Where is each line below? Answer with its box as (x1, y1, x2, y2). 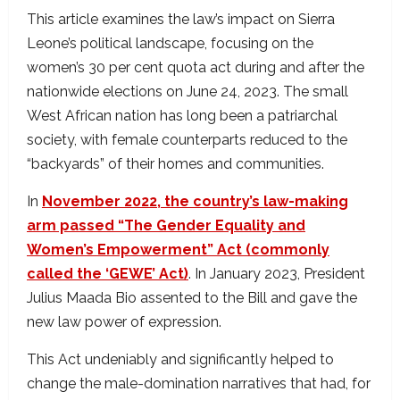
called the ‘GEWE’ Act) (27, 265, 188, 283)
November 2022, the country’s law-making (42, 193, 348, 211)
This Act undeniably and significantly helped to (27, 351, 334, 369)
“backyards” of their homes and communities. (27, 155, 328, 173)
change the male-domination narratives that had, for (27, 375, 371, 393)
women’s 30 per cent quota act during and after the (27, 59, 364, 77)
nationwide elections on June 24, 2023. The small (27, 83, 348, 101)
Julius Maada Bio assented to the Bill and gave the (27, 289, 357, 307)
